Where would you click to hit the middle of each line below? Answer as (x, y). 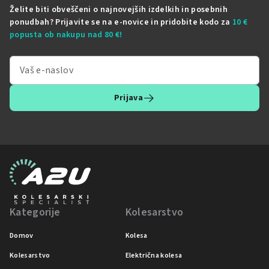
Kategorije (35, 213)
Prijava (128, 98)
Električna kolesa (154, 256)
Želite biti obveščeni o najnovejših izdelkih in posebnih (119, 9)
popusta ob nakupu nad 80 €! (66, 35)
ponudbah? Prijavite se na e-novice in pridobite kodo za (121, 22)
